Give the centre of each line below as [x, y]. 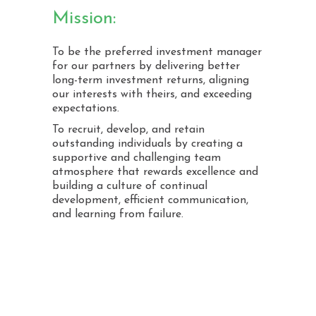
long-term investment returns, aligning [151, 80]
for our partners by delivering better [146, 66]
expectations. [86, 109]
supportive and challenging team [136, 158]
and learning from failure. [118, 214]
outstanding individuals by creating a [147, 144]
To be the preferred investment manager [157, 52]
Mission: [84, 19]
